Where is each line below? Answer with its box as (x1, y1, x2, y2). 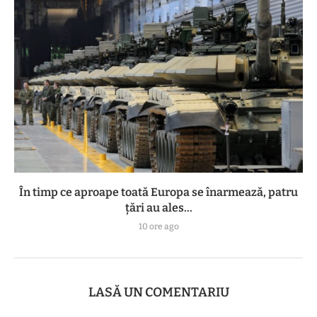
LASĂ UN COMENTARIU (88, 284, 229, 300)
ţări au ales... (125, 200, 192, 214)
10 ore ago (138, 221, 179, 231)
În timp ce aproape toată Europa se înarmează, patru (19, 185, 298, 199)
